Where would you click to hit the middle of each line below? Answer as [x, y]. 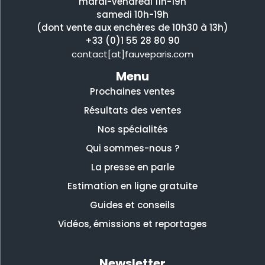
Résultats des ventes [132, 110]
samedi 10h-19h [132, 14]
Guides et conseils [132, 205]
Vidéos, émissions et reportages [132, 224]
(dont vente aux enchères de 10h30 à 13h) [132, 27]
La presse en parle [132, 167]
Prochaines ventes [132, 91]
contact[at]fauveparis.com [132, 54]
